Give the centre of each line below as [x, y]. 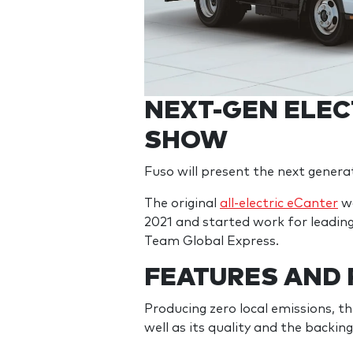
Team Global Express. [212, 241]
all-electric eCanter [279, 203]
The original [182, 203]
